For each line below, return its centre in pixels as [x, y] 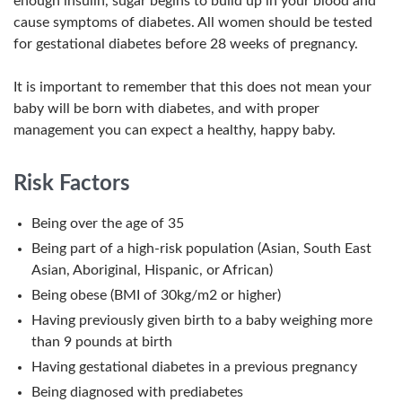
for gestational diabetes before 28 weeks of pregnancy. [186, 44]
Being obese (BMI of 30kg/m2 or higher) [156, 295]
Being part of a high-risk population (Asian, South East [201, 249]
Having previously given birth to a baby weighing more [202, 320]
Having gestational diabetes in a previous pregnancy [194, 367]
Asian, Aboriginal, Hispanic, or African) [152, 270]
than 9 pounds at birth [102, 342]
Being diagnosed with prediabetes [137, 392]
